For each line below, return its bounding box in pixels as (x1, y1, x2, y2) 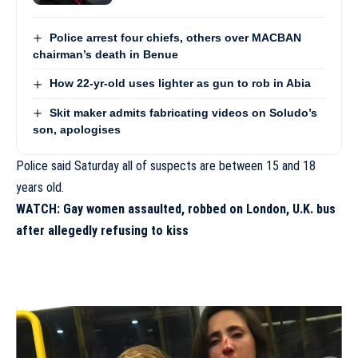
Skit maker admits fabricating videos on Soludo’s (49, 105, 317, 119)
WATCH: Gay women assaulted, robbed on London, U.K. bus (16, 201, 336, 217)
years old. (16, 179, 64, 195)
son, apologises (33, 122, 121, 136)
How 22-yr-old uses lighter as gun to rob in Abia (49, 77, 311, 90)
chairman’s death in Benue (33, 48, 178, 62)
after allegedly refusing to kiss (16, 222, 189, 238)
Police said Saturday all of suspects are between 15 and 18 (16, 157, 316, 173)
